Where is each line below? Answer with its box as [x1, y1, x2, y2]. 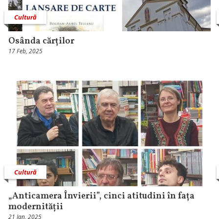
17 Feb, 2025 [8, 47, 43, 56]
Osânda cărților [8, 35, 75, 48]
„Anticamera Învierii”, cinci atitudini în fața [8, 190, 195, 202]
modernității [8, 200, 64, 213]
